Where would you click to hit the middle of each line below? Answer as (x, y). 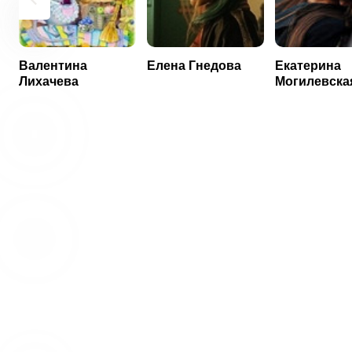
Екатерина (308, 66)
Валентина (53, 66)
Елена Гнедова (194, 66)
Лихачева (48, 81)
